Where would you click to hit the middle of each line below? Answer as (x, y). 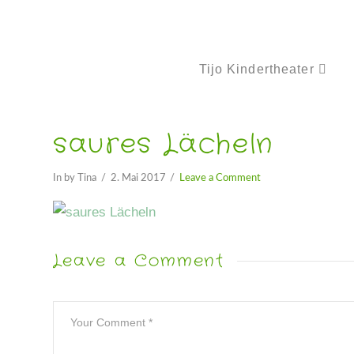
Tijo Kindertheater (256, 69)
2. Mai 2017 (138, 177)
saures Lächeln (163, 145)
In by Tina (75, 177)
